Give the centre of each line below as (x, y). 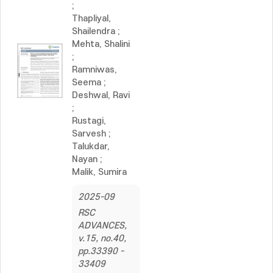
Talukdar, (91, 147)
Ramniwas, (94, 70)
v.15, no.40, (102, 239)
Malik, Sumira (99, 172)
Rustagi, (89, 121)
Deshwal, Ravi (101, 95)
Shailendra (94, 31)
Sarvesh (89, 134)
